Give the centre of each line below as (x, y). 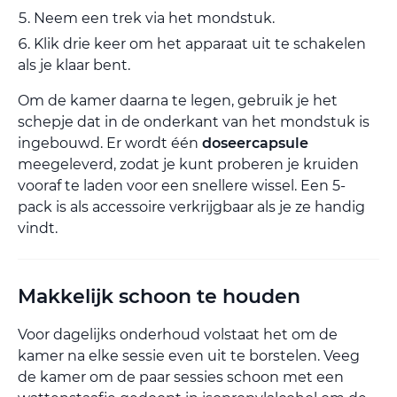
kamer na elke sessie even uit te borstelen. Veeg (189, 355)
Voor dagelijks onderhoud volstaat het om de (178, 334)
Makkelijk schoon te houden (159, 296)
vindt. (38, 228)
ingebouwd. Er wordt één (110, 143)
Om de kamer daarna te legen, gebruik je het (178, 100)
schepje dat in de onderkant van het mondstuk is (194, 121)
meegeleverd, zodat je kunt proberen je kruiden (188, 164)
